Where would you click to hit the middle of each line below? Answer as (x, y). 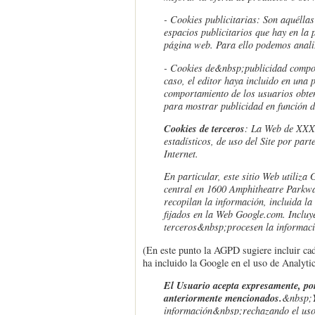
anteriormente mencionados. (223, 298)
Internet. (181, 154)
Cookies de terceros (204, 129)
